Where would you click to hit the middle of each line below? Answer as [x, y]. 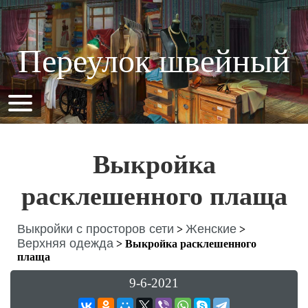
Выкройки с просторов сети [96, 229]
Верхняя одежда [65, 243]
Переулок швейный [154, 61]
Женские [211, 229]
